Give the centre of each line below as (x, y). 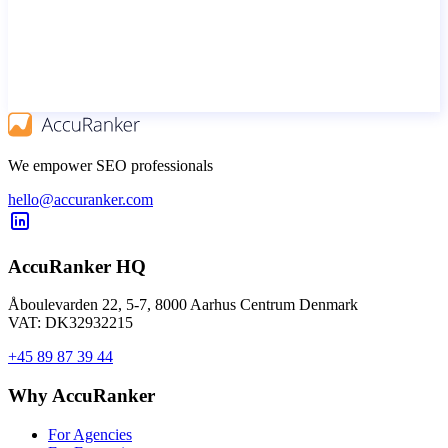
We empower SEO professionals (110, 165)
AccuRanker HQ (77, 266)
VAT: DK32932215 (70, 323)
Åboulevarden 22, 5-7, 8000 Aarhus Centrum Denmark (183, 305)
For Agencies (90, 434)
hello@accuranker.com (80, 199)
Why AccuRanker (81, 395)
